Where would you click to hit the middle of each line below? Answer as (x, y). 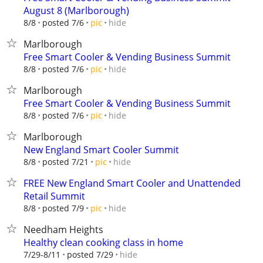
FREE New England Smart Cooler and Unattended (132, 183)
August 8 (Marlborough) (76, 11)
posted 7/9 (63, 208)
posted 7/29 (90, 254)
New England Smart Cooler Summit (101, 150)
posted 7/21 (65, 162)
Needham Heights (63, 230)
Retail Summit (54, 196)
